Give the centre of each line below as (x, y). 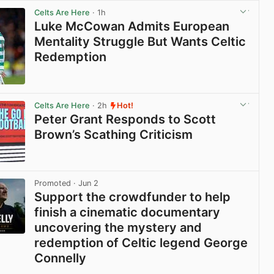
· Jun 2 (85, 183)
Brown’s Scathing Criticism (114, 135)
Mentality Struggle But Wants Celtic (140, 42)
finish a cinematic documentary (128, 213)
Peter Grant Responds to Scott (125, 120)
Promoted (53, 183)
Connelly (61, 258)
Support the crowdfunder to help (133, 197)
